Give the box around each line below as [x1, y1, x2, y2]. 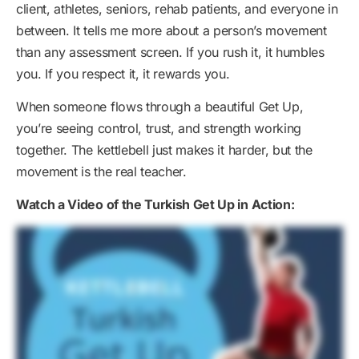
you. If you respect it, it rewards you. [16, 65, 230, 82]
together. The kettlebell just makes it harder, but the [16, 141, 313, 158]
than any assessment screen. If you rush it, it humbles [16, 43, 325, 60]
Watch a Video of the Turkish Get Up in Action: [16, 196, 295, 212]
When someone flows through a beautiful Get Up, [16, 98, 304, 115]
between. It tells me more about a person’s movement [16, 22, 327, 38]
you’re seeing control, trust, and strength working [16, 119, 301, 136]
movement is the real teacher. [16, 163, 187, 179]
